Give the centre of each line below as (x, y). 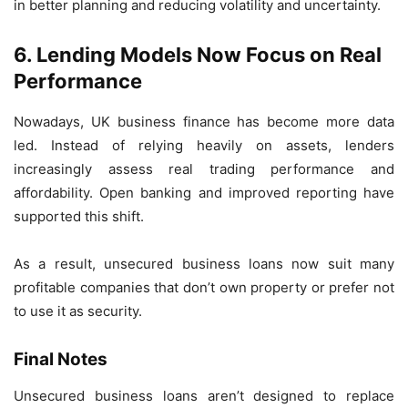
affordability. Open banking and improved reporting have (204, 193)
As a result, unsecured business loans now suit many (204, 264)
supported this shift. (79, 217)
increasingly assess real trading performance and (204, 169)
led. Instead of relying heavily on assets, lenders (204, 146)
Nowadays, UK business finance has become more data (204, 122)
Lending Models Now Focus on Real (209, 55)
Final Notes (61, 360)
